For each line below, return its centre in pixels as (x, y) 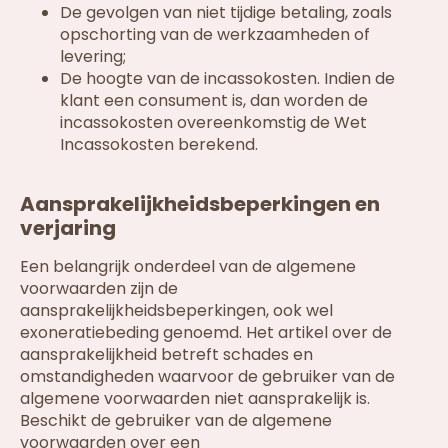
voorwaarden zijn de (99, 289)
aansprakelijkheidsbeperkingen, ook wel (176, 311)
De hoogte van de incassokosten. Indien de (227, 79)
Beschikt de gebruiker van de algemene (176, 421)
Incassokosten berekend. (159, 145)
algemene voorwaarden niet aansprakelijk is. (195, 399)
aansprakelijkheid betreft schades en (166, 355)
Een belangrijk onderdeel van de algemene (188, 267)
